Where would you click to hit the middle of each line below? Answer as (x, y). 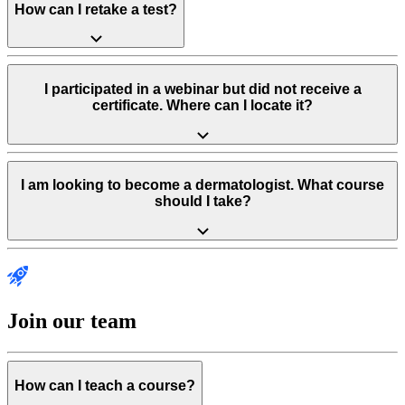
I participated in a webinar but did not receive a (202, 89)
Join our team (72, 321)
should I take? (202, 202)
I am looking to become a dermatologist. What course (202, 185)
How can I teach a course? (105, 385)
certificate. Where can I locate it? (202, 105)
